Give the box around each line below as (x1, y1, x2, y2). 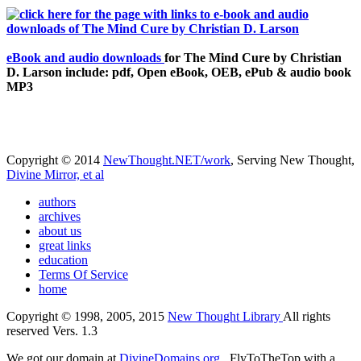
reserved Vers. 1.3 (6, 324, 98, 338)
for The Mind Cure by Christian (164, 51, 342, 65)
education (39, 253, 88, 268)
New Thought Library (168, 309, 283, 324)
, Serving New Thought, (230, 153, 355, 168)
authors (39, 195, 76, 210)
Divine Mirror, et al (6, 168, 104, 182)
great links (39, 239, 91, 253)
